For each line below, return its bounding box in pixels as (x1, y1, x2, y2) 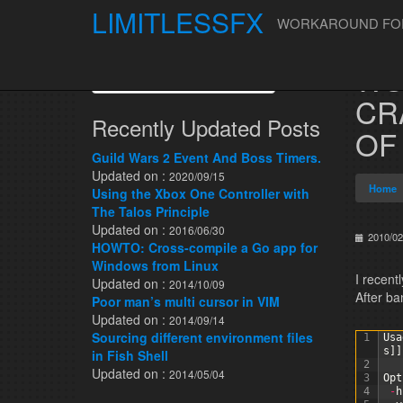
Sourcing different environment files (92, 328, 313, 346)
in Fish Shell (92, 346, 168, 364)
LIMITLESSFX (92, 3, 264, 41)
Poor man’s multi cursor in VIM (92, 292, 280, 310)
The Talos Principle (92, 202, 210, 220)
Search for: (92, 63, 159, 81)
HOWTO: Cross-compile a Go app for (92, 238, 318, 256)
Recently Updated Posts (92, 112, 320, 143)
